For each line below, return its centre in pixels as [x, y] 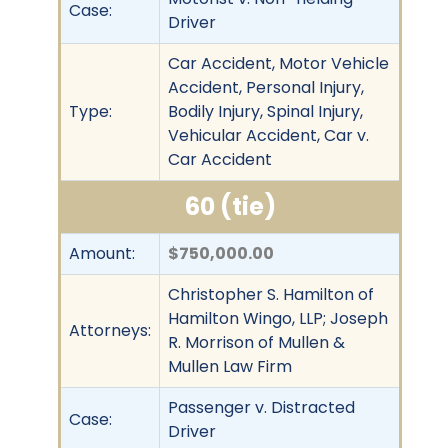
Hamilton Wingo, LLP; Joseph [278, 318]
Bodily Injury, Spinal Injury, [265, 111]
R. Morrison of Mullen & [256, 342]
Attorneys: [110, 330]
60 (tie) [230, 206]
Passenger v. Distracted [261, 407]
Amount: [102, 253]
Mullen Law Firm [230, 366]
